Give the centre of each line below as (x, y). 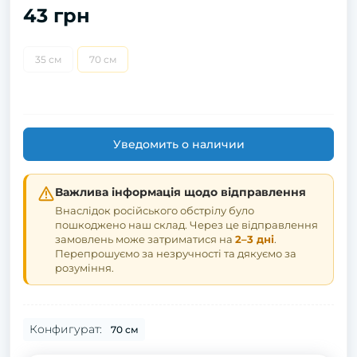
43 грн (57, 16)
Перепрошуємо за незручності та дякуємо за (176, 253)
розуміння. (84, 268)
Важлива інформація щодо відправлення (180, 192)
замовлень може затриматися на (145, 239)
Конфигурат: (66, 329)
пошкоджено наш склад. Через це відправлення (186, 225)
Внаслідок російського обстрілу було (155, 210)
